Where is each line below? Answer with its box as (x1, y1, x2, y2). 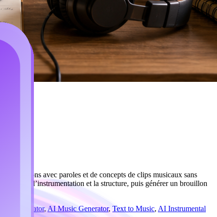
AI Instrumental (158, 204, 206, 213)
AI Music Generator (47, 204, 108, 213)
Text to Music (112, 204, 155, 213)
